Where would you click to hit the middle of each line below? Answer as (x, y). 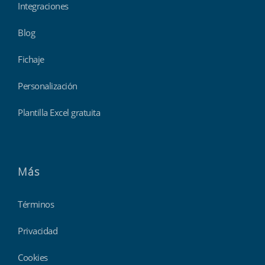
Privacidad (38, 231)
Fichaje (31, 59)
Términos (36, 204)
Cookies (33, 258)
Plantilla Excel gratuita (59, 113)
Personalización (48, 86)
